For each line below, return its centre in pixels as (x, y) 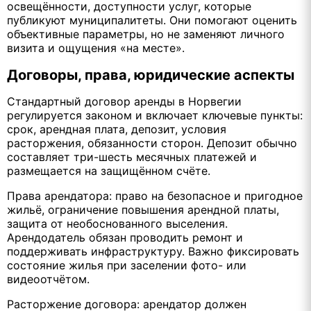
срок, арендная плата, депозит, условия (117, 129)
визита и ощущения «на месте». (96, 48)
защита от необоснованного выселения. (117, 223)
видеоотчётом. (48, 279)
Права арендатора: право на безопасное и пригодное (155, 195)
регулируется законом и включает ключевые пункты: (155, 115)
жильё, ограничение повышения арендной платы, (143, 209)
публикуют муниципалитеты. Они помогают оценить (152, 20)
